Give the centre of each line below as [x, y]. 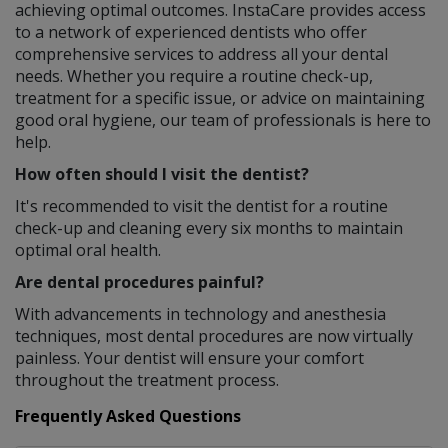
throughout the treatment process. [147, 379]
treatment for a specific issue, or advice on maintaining [220, 97]
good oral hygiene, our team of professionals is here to [223, 119]
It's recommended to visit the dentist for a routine [201, 205]
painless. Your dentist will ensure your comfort [189, 357]
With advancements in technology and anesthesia [200, 313]
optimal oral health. [88, 249]
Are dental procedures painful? [139, 281]
